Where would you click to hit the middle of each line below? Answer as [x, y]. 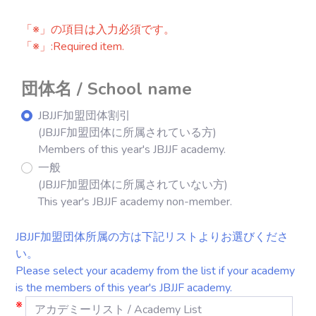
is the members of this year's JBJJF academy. [124, 288]
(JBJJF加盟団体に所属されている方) [127, 133]
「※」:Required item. [73, 47]
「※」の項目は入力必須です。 [98, 30]
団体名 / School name [107, 89]
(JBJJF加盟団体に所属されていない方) [133, 185]
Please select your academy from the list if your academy [155, 271]
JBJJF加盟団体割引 [84, 116]
